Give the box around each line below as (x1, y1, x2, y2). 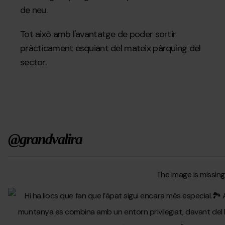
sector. (20, 56, 46, 69)
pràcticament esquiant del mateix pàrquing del (20, 42, 201, 55)
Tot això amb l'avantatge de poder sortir (20, 28, 176, 41)
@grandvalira (8, 131, 82, 148)
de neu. (20, 4, 47, 17)
